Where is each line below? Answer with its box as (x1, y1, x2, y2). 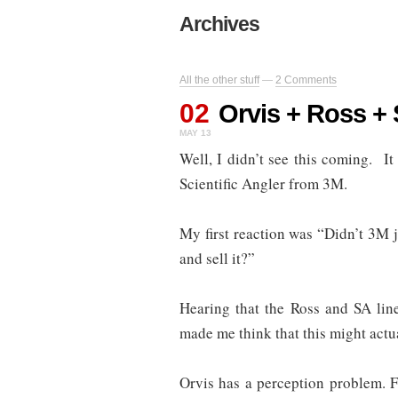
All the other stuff (179, 74, 259, 87)
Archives (179, 12, 259, 36)
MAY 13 (179, 128, 211, 139)
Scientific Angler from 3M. (179, 173, 347, 195)
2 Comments (275, 74, 337, 87)
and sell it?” (179, 248, 255, 269)
